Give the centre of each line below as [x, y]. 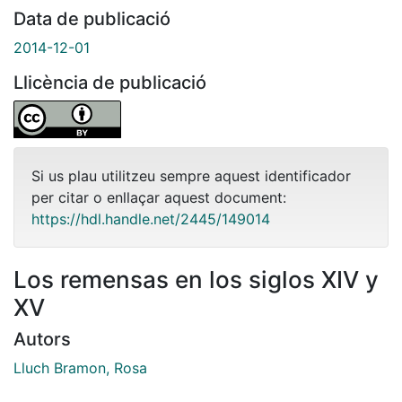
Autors [42, 339]
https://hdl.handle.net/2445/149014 [151, 218]
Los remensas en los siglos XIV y [196, 279]
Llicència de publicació [110, 82]
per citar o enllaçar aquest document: [159, 197]
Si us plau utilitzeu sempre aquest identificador [191, 175]
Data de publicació [92, 18]
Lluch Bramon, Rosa [80, 367]
